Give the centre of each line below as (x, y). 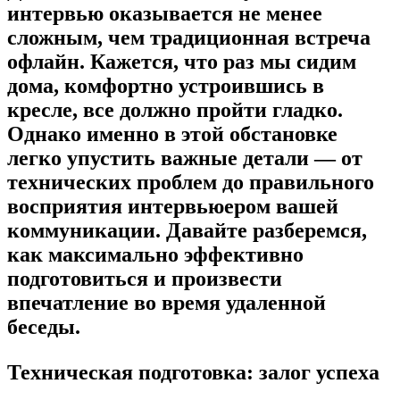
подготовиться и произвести (145, 278)
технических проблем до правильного (191, 182)
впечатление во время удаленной (167, 302)
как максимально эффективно (155, 254)
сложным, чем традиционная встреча (189, 37)
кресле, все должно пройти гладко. (175, 109)
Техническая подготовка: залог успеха (193, 372)
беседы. (44, 326)
